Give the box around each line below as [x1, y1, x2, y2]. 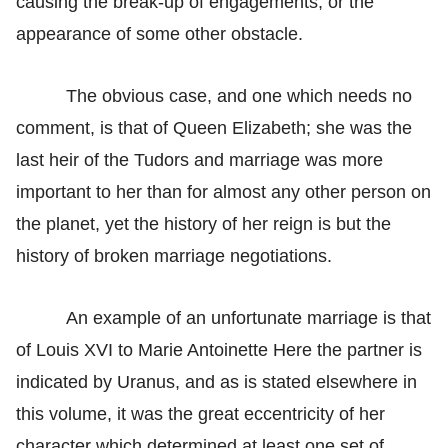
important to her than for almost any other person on [16, 181, 431, 202]
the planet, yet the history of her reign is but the [16, 213, 391, 234]
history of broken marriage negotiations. [16, 245, 332, 266]
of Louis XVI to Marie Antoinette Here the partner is [16, 339, 422, 360]
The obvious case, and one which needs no [66, 85, 412, 106]
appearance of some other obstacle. [16, 23, 303, 44]
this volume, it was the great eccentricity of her [16, 403, 385, 424]
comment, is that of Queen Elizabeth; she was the [16, 117, 412, 138]
